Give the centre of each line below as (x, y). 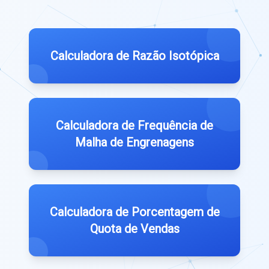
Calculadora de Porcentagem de (134, 212)
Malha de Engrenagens (134, 142)
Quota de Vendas (134, 228)
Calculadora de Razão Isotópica (134, 56)
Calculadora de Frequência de (134, 125)
